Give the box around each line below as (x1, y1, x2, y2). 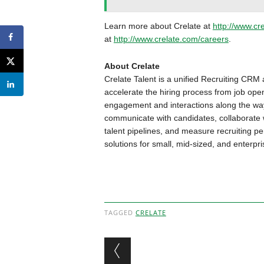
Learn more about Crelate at (104, 21, 213, 31)
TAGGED (104, 208, 136, 217)
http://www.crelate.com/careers (113, 34, 229, 44)
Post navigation (104, 235, 256, 258)
